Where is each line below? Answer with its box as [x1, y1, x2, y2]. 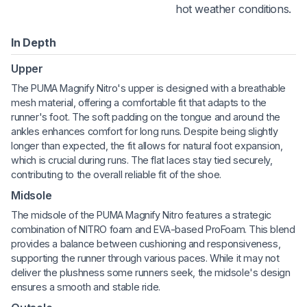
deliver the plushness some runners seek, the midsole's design [11, 267, 291, 279]
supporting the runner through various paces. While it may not [11, 252, 280, 265]
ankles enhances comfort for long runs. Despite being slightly [11, 125, 278, 138]
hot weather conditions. [175, 2, 291, 16]
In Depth [11, 36, 56, 50]
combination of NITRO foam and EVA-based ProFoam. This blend [11, 223, 295, 236]
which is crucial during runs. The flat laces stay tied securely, [11, 154, 273, 167]
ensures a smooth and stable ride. [11, 281, 160, 293]
